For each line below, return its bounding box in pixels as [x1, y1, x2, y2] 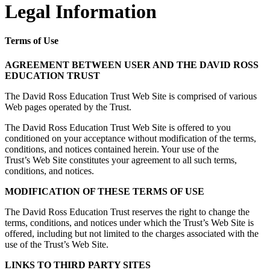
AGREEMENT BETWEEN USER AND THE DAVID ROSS [5, 59, 259, 70]
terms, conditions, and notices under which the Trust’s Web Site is [5, 217, 254, 228]
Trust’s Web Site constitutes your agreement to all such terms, [5, 154, 237, 165]
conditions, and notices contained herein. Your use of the [5, 143, 219, 154]
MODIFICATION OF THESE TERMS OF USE [5, 186, 204, 196]
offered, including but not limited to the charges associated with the [5, 228, 259, 239]
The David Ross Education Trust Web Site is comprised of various [5, 90, 257, 101]
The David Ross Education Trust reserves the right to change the [5, 206, 250, 217]
